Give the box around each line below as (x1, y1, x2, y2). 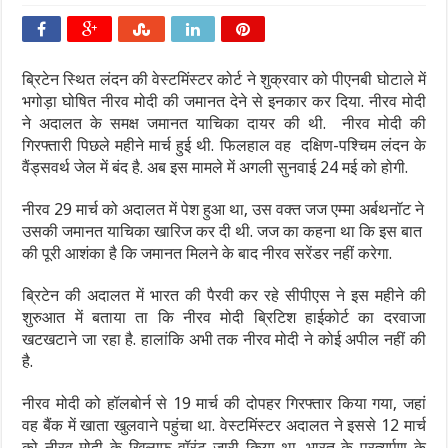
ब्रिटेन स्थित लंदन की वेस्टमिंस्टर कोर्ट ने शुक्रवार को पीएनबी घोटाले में (22, 70, 426, 89)
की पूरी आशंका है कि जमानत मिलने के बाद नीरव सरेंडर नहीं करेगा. (22, 244, 393, 263)
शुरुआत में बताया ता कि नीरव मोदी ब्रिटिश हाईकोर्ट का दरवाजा (22, 308, 426, 327)
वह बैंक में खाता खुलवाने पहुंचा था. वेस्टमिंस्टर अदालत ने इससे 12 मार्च (22, 416, 426, 435)
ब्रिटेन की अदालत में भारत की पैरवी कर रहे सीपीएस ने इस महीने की (22, 286, 426, 305)
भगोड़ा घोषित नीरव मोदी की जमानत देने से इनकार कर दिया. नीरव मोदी (22, 92, 426, 111)
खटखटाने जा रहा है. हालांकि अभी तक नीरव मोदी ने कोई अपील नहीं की (22, 330, 426, 349)
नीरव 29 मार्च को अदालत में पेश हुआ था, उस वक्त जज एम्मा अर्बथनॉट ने (22, 200, 425, 219)
